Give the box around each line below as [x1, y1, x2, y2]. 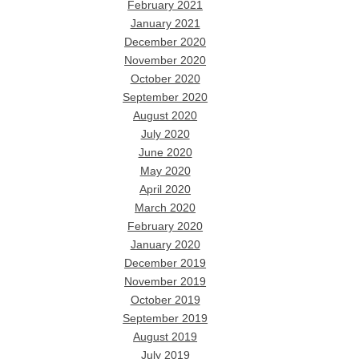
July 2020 [140, 127, 190, 140]
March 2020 [135, 201, 196, 214]
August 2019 [133, 330, 198, 343]
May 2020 [139, 164, 191, 177]
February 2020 [127, 220, 204, 232]
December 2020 [124, 35, 207, 48]
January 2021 [130, 17, 200, 30]
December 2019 [124, 256, 207, 269]
